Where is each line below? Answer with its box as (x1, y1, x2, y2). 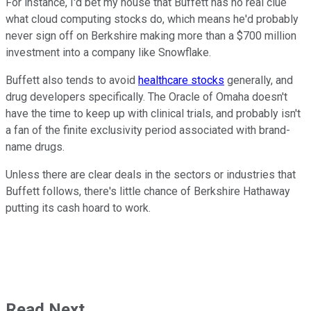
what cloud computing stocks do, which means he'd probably (6, 12, 299, 26)
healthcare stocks (138, 74, 224, 87)
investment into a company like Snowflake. (6, 46, 211, 60)
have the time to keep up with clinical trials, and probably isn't (6, 107, 301, 121)
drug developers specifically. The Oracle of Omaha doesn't (6, 90, 287, 104)
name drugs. (6, 140, 65, 154)
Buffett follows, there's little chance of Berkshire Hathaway (6, 185, 290, 199)
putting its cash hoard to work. (6, 201, 151, 215)
